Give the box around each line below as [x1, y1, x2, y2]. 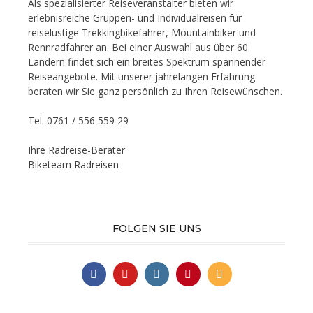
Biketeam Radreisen [28, 157, 119, 171]
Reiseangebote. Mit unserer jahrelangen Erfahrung [28, 69, 255, 83]
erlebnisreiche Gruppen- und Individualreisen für [28, 10, 242, 24]
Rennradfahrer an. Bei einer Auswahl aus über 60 [28, 40, 248, 54]
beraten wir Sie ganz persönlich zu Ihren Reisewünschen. [28, 84, 282, 98]
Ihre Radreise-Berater [28, 143, 125, 156]
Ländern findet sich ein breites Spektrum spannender [28, 54, 265, 68]
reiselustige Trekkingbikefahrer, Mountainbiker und [28, 25, 256, 39]
